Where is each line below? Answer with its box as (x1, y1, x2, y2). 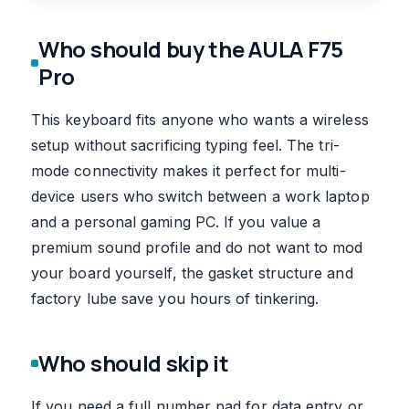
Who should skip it (38, 348, 229, 378)
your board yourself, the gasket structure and (31, 263, 353, 282)
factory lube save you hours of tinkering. (31, 288, 320, 308)
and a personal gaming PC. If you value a (31, 212, 321, 231)
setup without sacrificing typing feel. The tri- (31, 135, 340, 154)
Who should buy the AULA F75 (38, 34, 343, 64)
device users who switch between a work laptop (31, 186, 370, 205)
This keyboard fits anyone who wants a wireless (31, 110, 369, 129)
